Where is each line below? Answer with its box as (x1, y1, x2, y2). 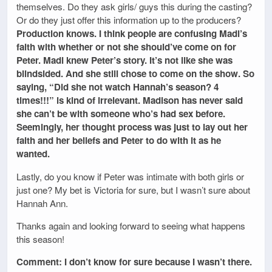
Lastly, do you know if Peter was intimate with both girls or (16, 169, 244, 183)
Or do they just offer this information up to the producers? (16, 13, 241, 27)
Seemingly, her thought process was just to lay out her (16, 120, 248, 134)
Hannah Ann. (16, 196, 68, 209)
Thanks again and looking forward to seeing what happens (16, 219, 245, 232)
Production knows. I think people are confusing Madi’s (16, 27, 247, 41)
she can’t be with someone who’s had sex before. (16, 107, 225, 121)
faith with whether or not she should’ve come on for (16, 40, 236, 54)
